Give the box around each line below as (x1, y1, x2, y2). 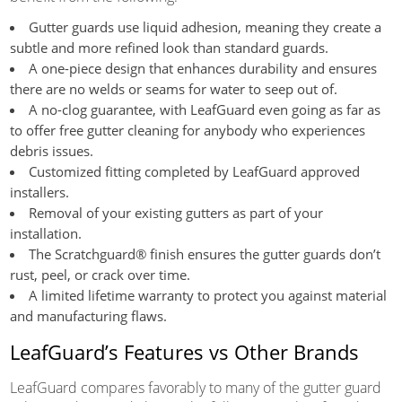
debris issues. (9, 141, 93, 160)
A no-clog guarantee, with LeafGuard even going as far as (28, 100, 380, 118)
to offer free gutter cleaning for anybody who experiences (9, 120, 365, 139)
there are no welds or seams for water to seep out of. (9, 79, 337, 98)
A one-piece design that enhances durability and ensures (28, 58, 377, 77)
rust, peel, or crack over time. (9, 265, 190, 284)
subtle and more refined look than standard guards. (9, 38, 328, 57)
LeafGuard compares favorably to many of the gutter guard (9, 377, 381, 398)
